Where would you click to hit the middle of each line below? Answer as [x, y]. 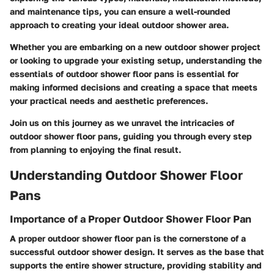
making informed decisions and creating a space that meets [134, 87]
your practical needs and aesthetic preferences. [109, 100]
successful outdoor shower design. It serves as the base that [137, 252]
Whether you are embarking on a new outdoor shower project [135, 46]
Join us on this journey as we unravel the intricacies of [122, 122]
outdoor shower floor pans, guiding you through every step [131, 136]
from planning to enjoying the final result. [95, 149]
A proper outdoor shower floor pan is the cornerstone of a [128, 239]
